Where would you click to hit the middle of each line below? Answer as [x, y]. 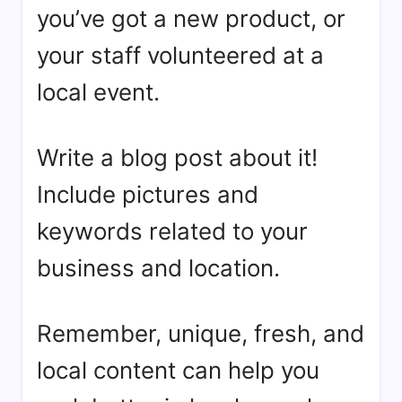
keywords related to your [172, 231]
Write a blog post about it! [177, 157]
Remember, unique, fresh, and [201, 333]
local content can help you [178, 370]
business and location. [158, 268]
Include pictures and [148, 194]
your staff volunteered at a [180, 55]
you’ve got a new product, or [191, 18]
